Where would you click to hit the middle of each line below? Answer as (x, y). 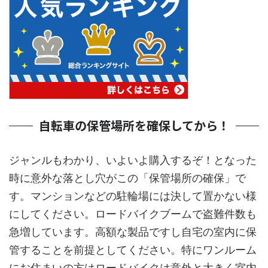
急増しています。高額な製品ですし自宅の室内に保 (133, 232)
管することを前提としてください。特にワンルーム (133, 250)
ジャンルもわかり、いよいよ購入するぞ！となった (133, 160)
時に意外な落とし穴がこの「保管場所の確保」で (127, 178)
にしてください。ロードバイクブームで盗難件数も (133, 214)
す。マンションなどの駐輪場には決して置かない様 (133, 196)
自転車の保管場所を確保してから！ (134, 126)
